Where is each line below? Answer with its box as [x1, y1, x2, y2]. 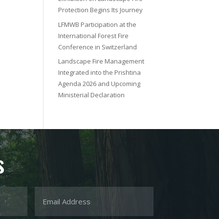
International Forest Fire [58, 31, 129, 40]
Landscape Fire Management [58, 57, 145, 66]
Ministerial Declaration [58, 90, 125, 99]
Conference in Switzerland [58, 42, 137, 51]
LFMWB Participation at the [58, 20, 137, 29]
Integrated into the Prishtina [58, 68, 141, 77]
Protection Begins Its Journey [58, 5, 143, 14]
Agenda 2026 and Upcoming [58, 79, 141, 88]
